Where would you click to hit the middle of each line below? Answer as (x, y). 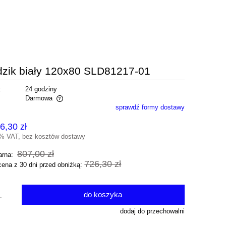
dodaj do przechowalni (152, 211)
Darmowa (39, 98)
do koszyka (103, 195)
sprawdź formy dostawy (150, 107)
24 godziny (41, 89)
